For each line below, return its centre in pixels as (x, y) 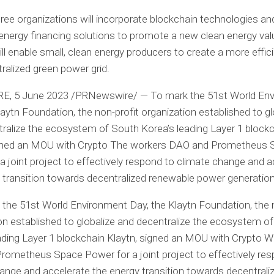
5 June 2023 (41, 95)
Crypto (93, 145)
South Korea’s (143, 128)
